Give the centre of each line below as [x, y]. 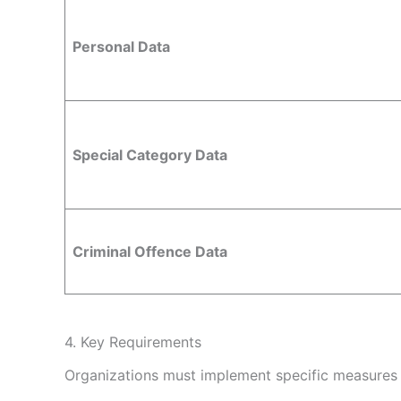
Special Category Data [150, 154]
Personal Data [121, 46]
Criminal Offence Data [150, 251]
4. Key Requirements [133, 341]
